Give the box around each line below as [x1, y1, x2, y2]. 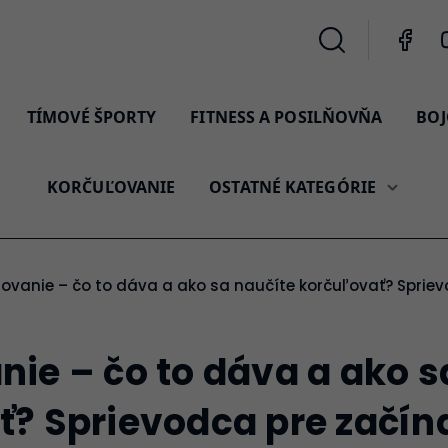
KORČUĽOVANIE [47, 176, 176, 198]
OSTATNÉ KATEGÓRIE [209, 176, 376, 198]
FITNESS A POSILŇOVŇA [190, 106, 383, 128]
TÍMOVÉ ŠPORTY [27, 106, 157, 128]
